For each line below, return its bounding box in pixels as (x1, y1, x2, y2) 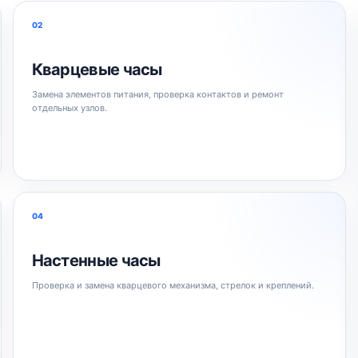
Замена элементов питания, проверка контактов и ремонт (31, 88, 284, 100)
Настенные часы (31, 250, 161, 270)
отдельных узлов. (31, 101, 107, 113)
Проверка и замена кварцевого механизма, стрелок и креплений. (31, 279, 314, 291)
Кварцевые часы (31, 59, 162, 79)
